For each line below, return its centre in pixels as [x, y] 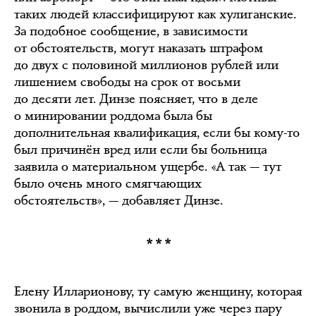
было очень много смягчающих [108, 183]
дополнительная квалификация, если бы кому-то [157, 133]
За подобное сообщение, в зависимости [131, 31]
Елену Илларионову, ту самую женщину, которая [158, 291]
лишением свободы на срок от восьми [127, 82]
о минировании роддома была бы [113, 116]
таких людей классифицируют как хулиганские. [155, 14]
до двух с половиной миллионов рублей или [146, 65]
